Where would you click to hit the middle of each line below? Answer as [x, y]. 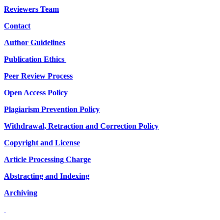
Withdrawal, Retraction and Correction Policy [81, 126]
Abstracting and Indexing [47, 176]
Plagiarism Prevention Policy [52, 110]
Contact [17, 26]
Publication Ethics [35, 59]
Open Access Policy [36, 93]
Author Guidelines [35, 43]
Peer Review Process [38, 76]
